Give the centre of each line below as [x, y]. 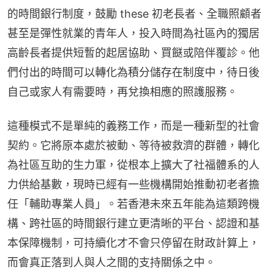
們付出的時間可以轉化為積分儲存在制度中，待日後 [133, 72]
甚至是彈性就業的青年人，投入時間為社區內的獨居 [133, 33]
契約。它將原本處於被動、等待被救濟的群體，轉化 [133, 145]
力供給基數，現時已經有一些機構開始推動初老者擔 [133, 184]
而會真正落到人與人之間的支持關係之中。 [112, 262]
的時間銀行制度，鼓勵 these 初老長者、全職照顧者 [134, 13]
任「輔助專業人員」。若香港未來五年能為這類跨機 [133, 204]
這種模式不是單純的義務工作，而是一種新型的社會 [133, 126]
